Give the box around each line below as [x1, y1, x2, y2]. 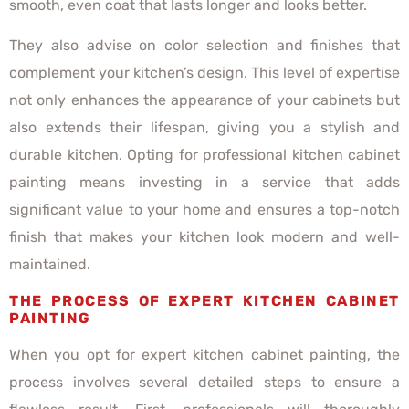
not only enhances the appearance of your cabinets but [9, 91, 400, 110]
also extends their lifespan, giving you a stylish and [9, 119, 400, 137]
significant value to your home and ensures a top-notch [9, 201, 400, 219]
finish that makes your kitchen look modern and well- [9, 228, 400, 246]
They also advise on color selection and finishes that [9, 37, 400, 55]
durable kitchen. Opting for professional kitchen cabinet [9, 146, 400, 164]
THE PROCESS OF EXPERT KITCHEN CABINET [9, 291, 400, 309]
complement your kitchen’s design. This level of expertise [9, 64, 400, 82]
